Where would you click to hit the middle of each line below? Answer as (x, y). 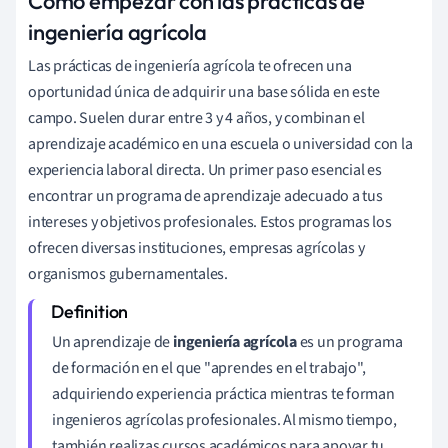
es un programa (349, 341)
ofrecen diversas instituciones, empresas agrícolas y (196, 247)
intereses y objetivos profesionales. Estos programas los (210, 221)
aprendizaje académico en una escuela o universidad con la (220, 143)
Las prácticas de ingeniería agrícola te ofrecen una (190, 65)
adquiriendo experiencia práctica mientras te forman (223, 393)
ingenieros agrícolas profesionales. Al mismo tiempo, (224, 419)
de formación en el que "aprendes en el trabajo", (209, 367)
